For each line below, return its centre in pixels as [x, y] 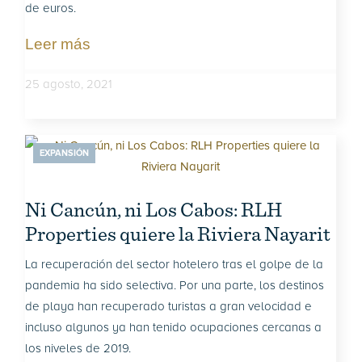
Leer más [58, 44]
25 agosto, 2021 [69, 84]
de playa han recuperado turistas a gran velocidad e [169, 306]
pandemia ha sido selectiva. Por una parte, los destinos [175, 285]
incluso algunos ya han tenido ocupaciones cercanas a [174, 327]
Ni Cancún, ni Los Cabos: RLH [154, 209]
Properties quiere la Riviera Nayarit [178, 234]
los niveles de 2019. [78, 348]
